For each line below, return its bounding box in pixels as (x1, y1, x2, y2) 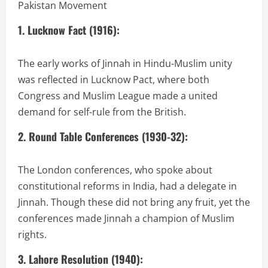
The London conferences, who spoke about (18, 163, 212, 177)
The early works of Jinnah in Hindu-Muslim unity (18, 57, 232, 71)
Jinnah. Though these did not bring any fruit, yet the (18, 196, 250, 209)
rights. (18, 228, 47, 242)
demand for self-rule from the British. (18, 105, 186, 119)
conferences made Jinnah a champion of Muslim (18, 212, 234, 226)
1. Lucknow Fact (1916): (18, 22, 120, 38)
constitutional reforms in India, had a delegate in (18, 179, 237, 193)
